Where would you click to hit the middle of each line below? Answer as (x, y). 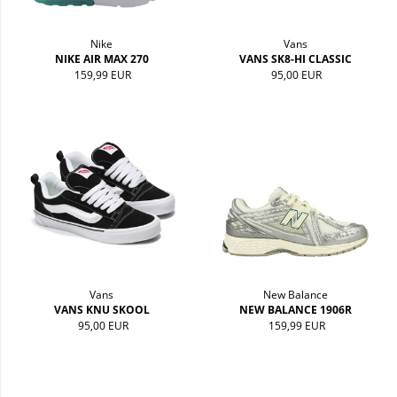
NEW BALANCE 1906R (295, 309)
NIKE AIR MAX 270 (101, 59)
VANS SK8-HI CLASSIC (295, 59)
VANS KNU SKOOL (101, 309)
